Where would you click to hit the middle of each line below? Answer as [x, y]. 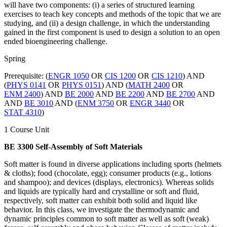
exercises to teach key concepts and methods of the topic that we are [112, 14]
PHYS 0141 [26, 85]
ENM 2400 [22, 94]
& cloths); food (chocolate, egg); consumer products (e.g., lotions [108, 173]
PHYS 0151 [82, 85]
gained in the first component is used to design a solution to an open [112, 32]
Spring [15, 58]
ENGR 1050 [69, 75]
